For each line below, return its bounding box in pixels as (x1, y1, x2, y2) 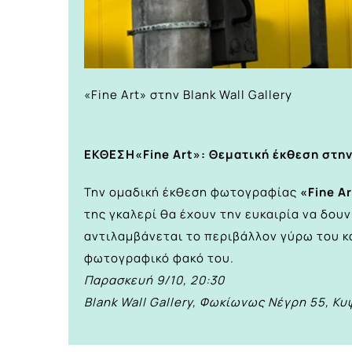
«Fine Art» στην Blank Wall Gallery (84, 86, 292, 104)
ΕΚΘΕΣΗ (84, 146, 135, 163)
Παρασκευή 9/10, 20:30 (84, 272, 225, 289)
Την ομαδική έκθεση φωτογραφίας (84, 184, 300, 201)
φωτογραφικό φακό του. (84, 250, 234, 267)
